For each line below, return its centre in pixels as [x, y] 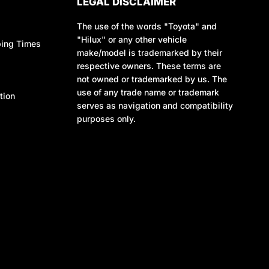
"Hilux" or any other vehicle [132, 39]
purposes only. [106, 118]
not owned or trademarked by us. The [152, 79]
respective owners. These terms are [149, 65]
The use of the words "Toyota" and [147, 26]
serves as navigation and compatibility [155, 105]
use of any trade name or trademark [148, 92]
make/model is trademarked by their [150, 52]
